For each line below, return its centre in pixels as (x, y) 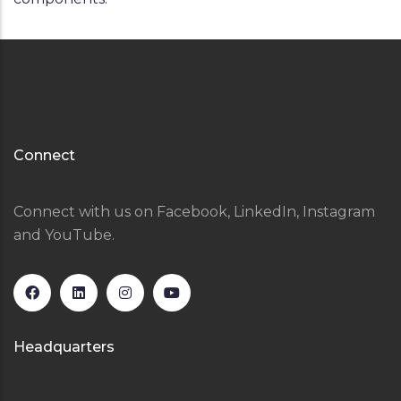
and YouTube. (64, 235)
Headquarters (64, 347)
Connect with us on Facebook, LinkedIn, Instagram (194, 212)
